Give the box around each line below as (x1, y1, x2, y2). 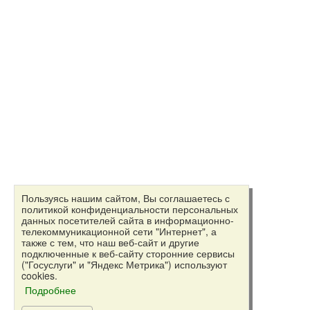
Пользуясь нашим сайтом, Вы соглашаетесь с (21, 191, 230, 205)
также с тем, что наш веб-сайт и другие (21, 235, 199, 249)
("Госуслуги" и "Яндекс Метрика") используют (21, 257, 227, 271)
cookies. (21, 268, 57, 282)
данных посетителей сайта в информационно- (21, 213, 234, 227)
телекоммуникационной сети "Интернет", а (21, 224, 217, 238)
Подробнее (25, 283, 76, 297)
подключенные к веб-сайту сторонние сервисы (21, 246, 235, 260)
